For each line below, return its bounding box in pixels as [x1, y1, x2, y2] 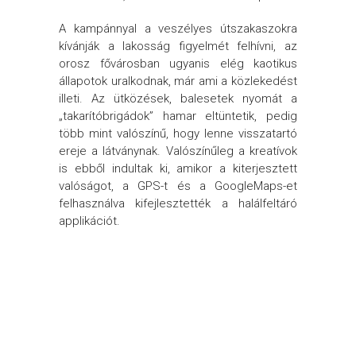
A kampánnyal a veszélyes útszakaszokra [59, 21, 297, 36]
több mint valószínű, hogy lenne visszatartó [59, 126, 297, 141]
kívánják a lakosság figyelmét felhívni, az [59, 39, 297, 53]
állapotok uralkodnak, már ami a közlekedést [59, 74, 297, 88]
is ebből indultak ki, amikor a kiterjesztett [59, 161, 297, 176]
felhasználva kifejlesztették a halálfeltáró [59, 196, 297, 211]
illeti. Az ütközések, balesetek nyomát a [59, 91, 297, 106]
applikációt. [59, 214, 120, 228]
